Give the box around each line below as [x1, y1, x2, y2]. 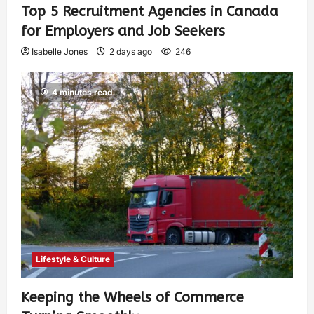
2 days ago [107, 46, 154, 57]
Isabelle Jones [32, 46, 88, 57]
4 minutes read [52, 86, 113, 97]
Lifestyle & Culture [36, 253, 110, 264]
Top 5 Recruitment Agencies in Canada [21, 3, 278, 20]
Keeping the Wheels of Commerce [21, 289, 244, 306]
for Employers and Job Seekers [21, 22, 225, 39]
